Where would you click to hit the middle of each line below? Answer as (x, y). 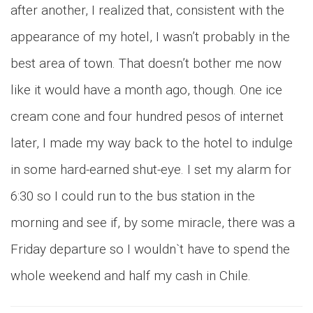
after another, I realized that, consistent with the (147, 10)
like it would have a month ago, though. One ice (146, 90)
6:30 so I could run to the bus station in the (133, 196)
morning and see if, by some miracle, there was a (153, 223)
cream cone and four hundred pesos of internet (147, 116)
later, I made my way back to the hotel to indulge (152, 143)
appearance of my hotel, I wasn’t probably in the (150, 37)
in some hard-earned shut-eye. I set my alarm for (151, 169)
